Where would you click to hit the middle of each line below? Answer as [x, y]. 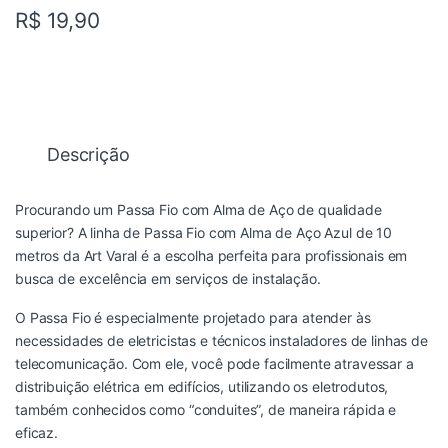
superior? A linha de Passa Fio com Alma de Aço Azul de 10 [204, 232]
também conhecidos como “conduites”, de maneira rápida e [206, 409]
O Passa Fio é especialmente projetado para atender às [193, 317]
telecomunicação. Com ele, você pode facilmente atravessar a [214, 363]
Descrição [88, 154]
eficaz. [37, 432]
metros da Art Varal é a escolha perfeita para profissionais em [211, 255]
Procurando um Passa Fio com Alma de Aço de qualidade [198, 209]
